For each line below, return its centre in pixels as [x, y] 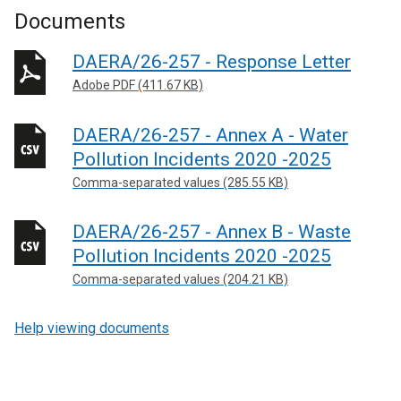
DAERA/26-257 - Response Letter [212, 62]
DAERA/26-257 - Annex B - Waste [212, 232]
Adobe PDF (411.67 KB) [138, 85]
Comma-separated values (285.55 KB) [180, 182]
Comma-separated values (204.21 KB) [180, 279]
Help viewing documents [92, 328]
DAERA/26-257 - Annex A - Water [210, 135]
